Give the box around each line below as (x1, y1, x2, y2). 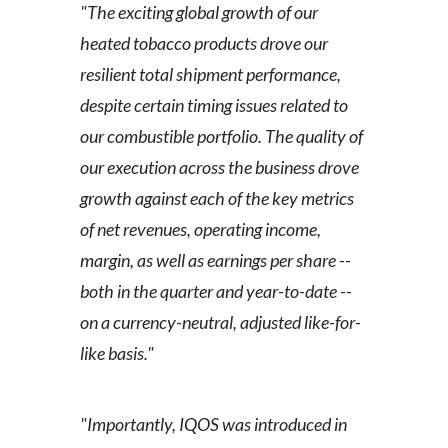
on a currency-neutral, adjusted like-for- (80, 311, 361, 333)
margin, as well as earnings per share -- (80, 249, 351, 271)
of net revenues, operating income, (80, 218, 321, 240)
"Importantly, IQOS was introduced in (80, 413, 347, 435)
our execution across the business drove (80, 156, 359, 178)
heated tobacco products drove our (80, 32, 328, 54)
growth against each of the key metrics (80, 187, 354, 209)
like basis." (80, 342, 154, 364)
